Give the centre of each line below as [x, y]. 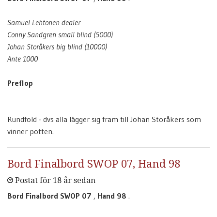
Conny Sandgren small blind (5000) [60, 34]
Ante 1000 [23, 59]
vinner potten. [31, 131]
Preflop [20, 83]
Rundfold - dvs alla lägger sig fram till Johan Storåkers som [104, 119]
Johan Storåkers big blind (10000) [57, 46]
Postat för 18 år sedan [54, 180]
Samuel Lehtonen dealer [44, 22]
